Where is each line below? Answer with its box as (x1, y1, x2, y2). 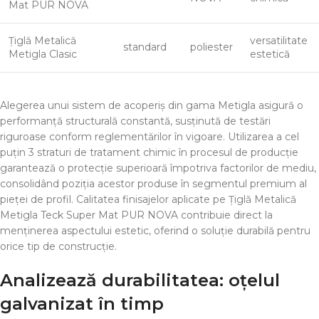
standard (123, 41, 167, 53)
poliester (190, 41, 233, 53)
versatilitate (250, 34, 308, 47)
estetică (250, 48, 290, 61)
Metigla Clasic (9, 48, 77, 61)
